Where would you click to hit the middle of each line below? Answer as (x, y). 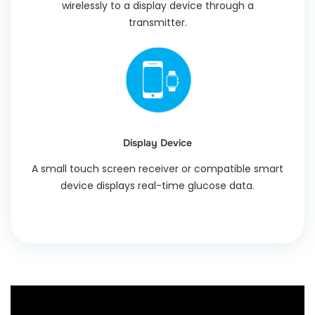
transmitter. (157, 22)
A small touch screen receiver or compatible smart (157, 168)
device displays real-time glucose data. (157, 185)
